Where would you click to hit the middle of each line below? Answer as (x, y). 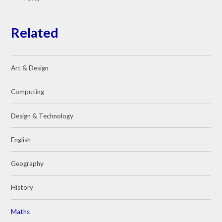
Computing (28, 92)
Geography (28, 164)
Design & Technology (42, 116)
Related (35, 32)
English (21, 139)
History (22, 188)
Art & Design (30, 68)
